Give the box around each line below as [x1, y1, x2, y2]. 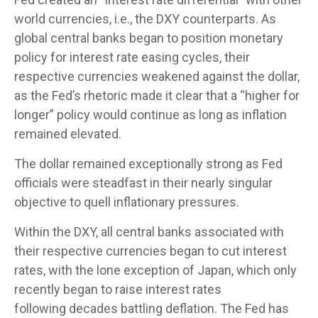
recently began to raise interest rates [14, 282, 221, 297]
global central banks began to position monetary [14, 31, 283, 45]
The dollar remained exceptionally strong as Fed [14, 156, 283, 171]
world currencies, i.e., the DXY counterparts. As [14, 11, 276, 26]
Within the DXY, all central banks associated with [14, 224, 284, 239]
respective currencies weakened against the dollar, [14, 69, 300, 84]
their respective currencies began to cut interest [14, 243, 287, 258]
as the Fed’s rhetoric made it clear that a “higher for [14, 88, 300, 103]
